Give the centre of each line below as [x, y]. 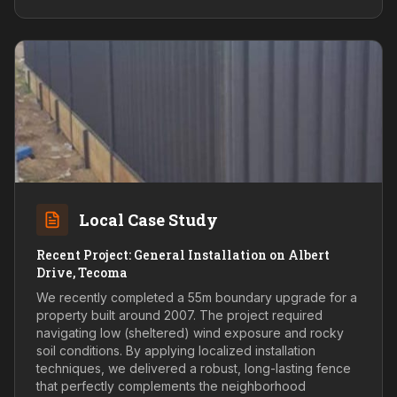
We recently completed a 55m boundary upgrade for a [197, 297]
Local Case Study [148, 220]
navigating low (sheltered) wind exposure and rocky [190, 333]
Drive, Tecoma [82, 272]
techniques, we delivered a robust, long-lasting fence [194, 368]
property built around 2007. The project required [179, 315]
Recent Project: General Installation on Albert [183, 255]
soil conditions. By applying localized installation [176, 350]
